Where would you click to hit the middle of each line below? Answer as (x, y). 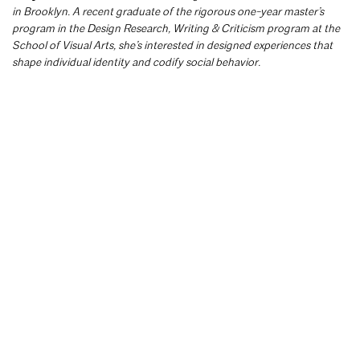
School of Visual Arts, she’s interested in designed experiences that (172, 45)
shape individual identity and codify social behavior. (136, 61)
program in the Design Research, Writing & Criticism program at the (176, 28)
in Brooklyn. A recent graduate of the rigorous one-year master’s (168, 11)
